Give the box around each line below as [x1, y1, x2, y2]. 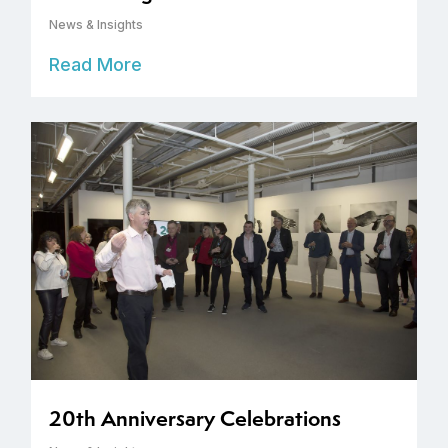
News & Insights [49, 17, 143, 33]
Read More [49, 54, 142, 76]
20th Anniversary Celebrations [49, 403, 341, 433]
